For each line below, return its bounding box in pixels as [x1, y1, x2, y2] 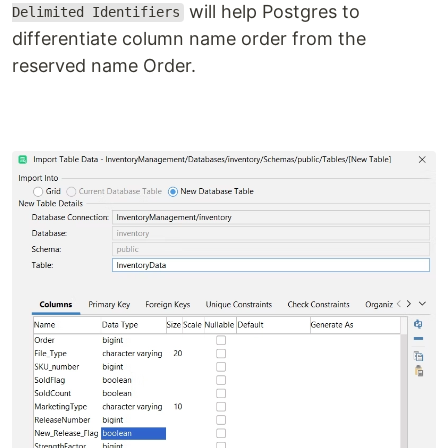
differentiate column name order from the [12, 27, 366, 49]
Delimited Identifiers [12, 4, 180, 21]
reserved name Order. [12, 54, 196, 76]
